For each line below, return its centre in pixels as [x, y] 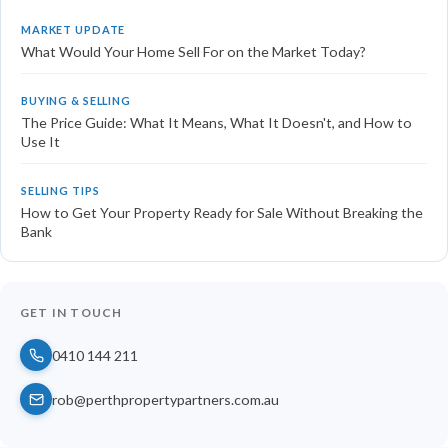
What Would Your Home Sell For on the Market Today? [193, 52]
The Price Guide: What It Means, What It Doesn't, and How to [216, 123]
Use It [40, 142]
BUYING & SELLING [76, 101]
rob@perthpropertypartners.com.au [165, 399]
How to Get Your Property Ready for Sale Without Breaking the [222, 213]
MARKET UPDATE [73, 30]
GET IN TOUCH [71, 313]
